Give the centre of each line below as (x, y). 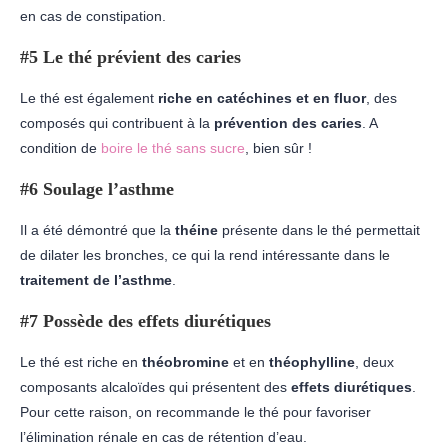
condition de (60, 147)
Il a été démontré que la (97, 229)
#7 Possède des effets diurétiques (145, 320)
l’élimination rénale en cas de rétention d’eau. (163, 436)
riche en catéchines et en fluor (260, 97)
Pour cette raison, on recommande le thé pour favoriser (195, 411)
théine (196, 229)
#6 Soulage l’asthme (97, 188)
